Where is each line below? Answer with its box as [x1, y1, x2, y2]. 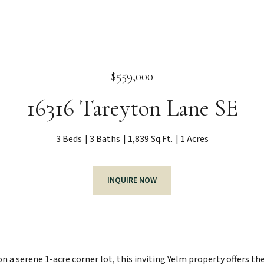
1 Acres [180, 133, 209, 146]
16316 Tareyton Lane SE [26, 94, 238, 122]
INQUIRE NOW [107, 174, 157, 186]
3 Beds [55, 133, 82, 146]
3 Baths [89, 133, 120, 146]
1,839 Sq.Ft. [127, 133, 173, 146]
